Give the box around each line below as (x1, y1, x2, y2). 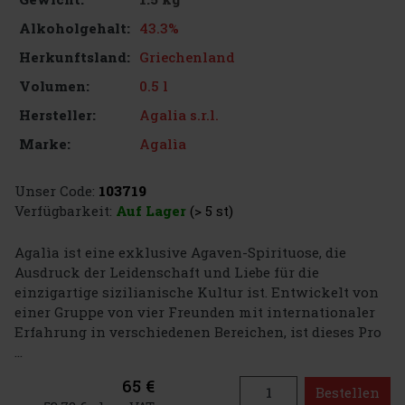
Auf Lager (116, 201, 186, 220)
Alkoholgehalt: (18, 19, 130, 38)
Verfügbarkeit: (14, 201, 112, 220)
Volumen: (18, 77, 89, 96)
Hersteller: (18, 106, 96, 125)
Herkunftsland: (18, 48, 130, 67)
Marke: (18, 135, 71, 154)
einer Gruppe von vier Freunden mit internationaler (14, 302, 375, 321)
